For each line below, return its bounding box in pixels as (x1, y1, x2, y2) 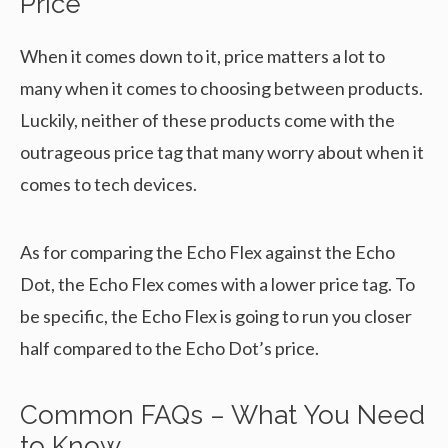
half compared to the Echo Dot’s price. (20, 337, 319, 360)
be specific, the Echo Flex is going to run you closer (20, 305, 412, 328)
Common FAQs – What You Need (20, 400, 425, 431)
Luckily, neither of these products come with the (20, 109, 395, 132)
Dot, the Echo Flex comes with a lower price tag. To (20, 273, 415, 296)
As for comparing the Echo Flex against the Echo (20, 241, 395, 264)
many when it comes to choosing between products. (20, 77, 423, 100)
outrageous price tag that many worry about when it (20, 141, 424, 164)
